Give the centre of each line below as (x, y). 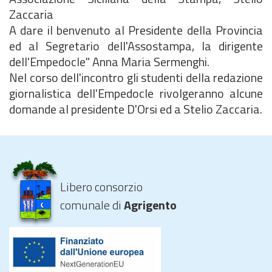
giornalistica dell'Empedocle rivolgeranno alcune (136, 93)
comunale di (92, 205)
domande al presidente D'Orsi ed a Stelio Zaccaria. (136, 109)
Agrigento (150, 205)
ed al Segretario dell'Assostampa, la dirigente (136, 46)
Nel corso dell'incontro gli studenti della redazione (136, 77)
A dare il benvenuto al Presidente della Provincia (136, 30)
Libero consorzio (101, 187)
